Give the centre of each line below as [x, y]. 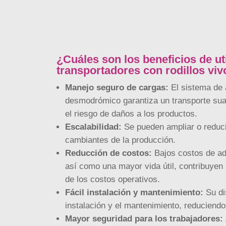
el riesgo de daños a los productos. [131, 114]
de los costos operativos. [112, 180]
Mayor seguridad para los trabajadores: [144, 219]
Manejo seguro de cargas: [117, 88]
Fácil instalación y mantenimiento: [134, 193]
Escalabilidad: [93, 127]
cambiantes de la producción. [120, 140]
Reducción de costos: [108, 153]
